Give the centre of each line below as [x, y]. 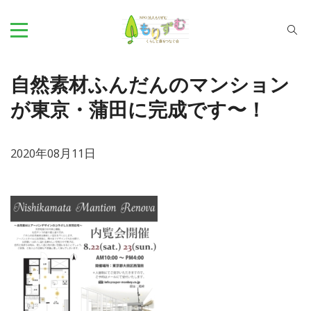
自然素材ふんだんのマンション [150, 85]
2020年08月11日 [53, 153]
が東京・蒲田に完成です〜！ [138, 110]
